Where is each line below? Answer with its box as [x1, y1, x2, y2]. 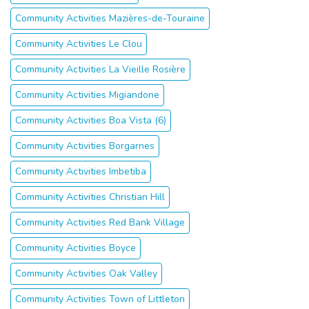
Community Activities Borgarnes [15, 139, 154, 152]
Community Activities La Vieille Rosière [15, 63, 186, 76]
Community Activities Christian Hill [15, 190, 165, 203]
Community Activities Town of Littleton [15, 292, 185, 306]
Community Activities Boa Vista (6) [15, 114, 166, 127]
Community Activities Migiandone [15, 88, 159, 101]
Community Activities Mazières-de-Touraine [15, 12, 205, 25]
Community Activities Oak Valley [15, 267, 157, 280]
